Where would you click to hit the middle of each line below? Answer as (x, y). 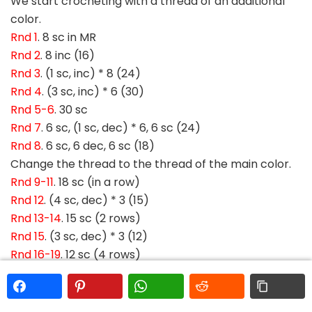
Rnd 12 (27, 200)
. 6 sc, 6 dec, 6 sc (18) (98, 146)
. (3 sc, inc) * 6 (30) (93, 91)
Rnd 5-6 (32, 109)
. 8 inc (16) (68, 55)
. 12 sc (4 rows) (101, 254)
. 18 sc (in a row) (97, 182)
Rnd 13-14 (36, 218)
